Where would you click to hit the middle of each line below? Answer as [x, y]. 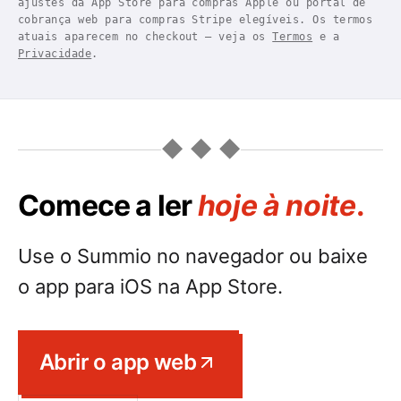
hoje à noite [277, 206]
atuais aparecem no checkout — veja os [145, 37]
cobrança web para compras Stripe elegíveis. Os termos [196, 20]
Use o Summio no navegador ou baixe [193, 256]
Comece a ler [108, 206]
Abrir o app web [118, 363]
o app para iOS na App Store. [150, 287]
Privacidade [55, 54]
